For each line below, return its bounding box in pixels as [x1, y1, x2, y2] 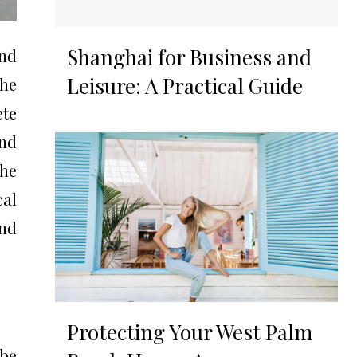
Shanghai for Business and [66, 42, 312, 71]
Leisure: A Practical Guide [66, 71, 303, 100]
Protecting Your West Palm [66, 317, 312, 346]
